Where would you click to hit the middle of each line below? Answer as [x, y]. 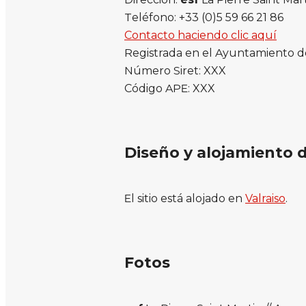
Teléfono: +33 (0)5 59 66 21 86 [204, 17]
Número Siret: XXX [175, 70]
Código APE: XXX [170, 88]
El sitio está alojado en [185, 198]
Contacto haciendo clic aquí [200, 35]
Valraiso [265, 198]
